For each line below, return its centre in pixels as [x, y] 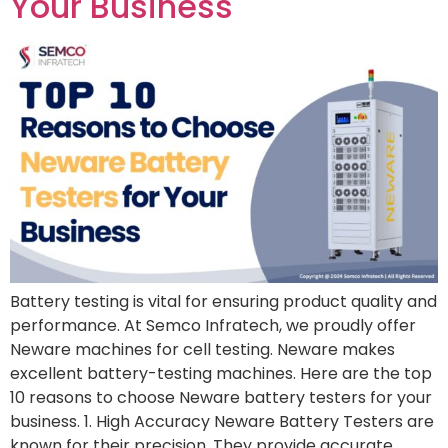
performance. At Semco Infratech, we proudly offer [213, 325]
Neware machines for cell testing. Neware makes [202, 349]
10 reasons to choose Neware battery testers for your [221, 397]
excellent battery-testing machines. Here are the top [221, 373]
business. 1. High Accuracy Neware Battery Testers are [222, 421]
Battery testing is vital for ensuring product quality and [223, 301]
